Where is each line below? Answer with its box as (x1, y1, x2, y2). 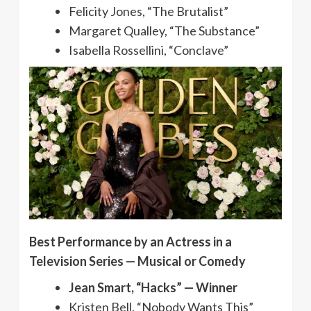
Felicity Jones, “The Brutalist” (69, 3, 228, 19)
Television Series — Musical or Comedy (29, 253, 246, 269)
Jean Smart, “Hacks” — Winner (69, 279, 237, 295)
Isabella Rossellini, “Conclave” (69, 42, 228, 58)
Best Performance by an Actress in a (29, 233, 232, 249)
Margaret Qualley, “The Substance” (69, 23, 260, 39)
